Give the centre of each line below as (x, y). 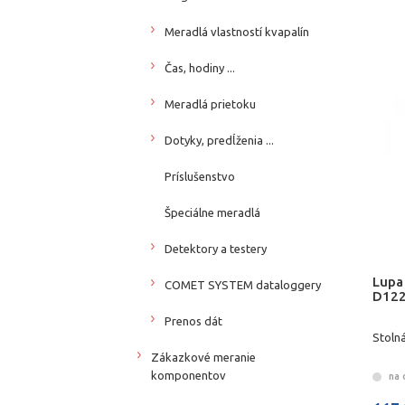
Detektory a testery (216, 248)
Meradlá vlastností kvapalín (237, 31)
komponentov (188, 375)
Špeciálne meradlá (212, 212)
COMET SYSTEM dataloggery (243, 284)
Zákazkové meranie (203, 357)
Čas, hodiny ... (200, 67)
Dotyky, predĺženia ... (219, 140)
